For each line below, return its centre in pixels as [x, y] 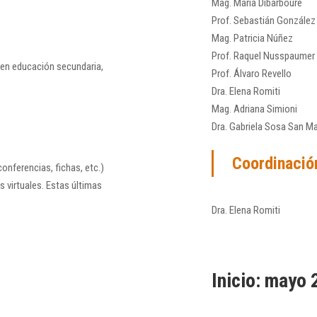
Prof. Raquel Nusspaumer [263, 56]
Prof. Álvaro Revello [252, 74]
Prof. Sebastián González [264, 21]
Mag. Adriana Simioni [254, 109]
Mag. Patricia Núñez [252, 39]
